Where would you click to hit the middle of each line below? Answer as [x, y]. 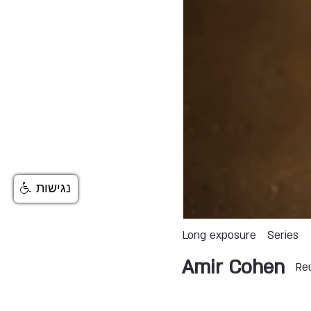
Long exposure [219, 236]
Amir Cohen [234, 267]
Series [283, 236]
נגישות [53, 188]
